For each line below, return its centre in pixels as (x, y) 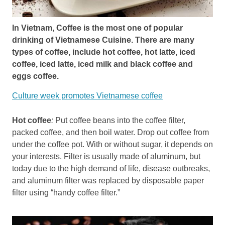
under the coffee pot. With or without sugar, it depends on (113, 144)
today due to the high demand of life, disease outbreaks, (111, 168)
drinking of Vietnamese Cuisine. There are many (103, 40)
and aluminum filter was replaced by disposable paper (108, 180)
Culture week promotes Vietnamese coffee (87, 95)
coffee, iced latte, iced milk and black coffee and (102, 64)
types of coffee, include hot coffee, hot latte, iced (104, 52)
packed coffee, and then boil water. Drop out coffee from (110, 132)
